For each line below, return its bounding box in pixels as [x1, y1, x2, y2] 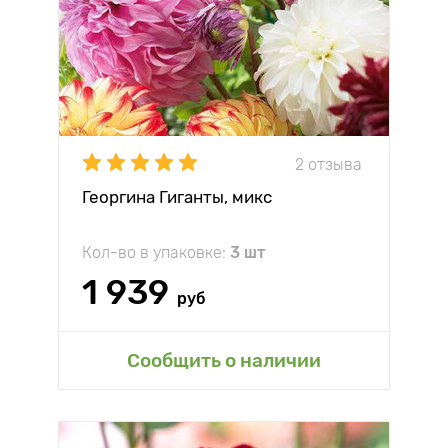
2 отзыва [295, 154, 362, 174]
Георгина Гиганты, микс [82, 187, 272, 207]
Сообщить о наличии [127, 349, 321, 372]
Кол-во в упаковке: [82, 243, 230, 262]
